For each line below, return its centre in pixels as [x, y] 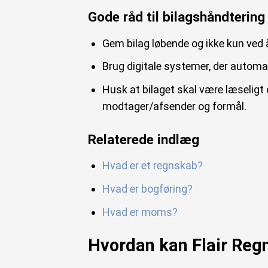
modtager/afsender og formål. [174, 106]
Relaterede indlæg [144, 139]
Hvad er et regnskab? [152, 166]
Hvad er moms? [140, 212]
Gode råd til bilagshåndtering [176, 17]
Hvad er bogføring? [147, 188]
